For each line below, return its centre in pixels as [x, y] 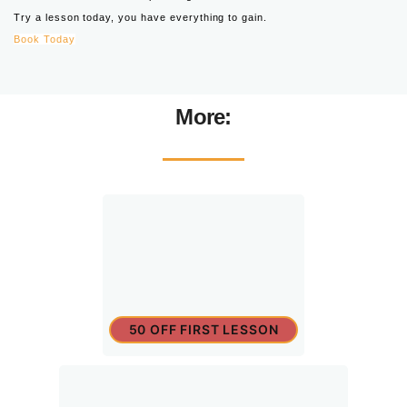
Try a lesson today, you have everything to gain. [141, 17]
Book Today [45, 39]
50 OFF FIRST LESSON [203, 329]
